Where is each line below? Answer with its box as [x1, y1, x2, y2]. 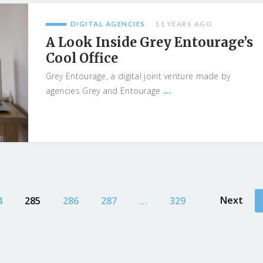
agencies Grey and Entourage [45, 85, 163, 96]
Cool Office [45, 50, 118, 66]
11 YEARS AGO [155, 20, 213, 28]
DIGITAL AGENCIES [70, 20, 146, 28]
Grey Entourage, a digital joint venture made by [45, 70, 231, 82]
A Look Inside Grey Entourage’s [45, 34, 253, 50]
